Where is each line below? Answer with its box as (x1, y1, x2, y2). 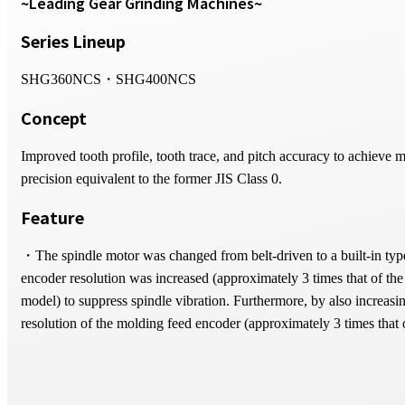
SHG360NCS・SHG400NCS (21, 71, 196, 87)
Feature (21, 204, 84, 229)
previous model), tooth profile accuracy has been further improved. (21, 337, 400, 353)
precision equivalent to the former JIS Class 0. (21, 170, 282, 186)
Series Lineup (21, 28, 126, 52)
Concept (21, 105, 87, 129)
